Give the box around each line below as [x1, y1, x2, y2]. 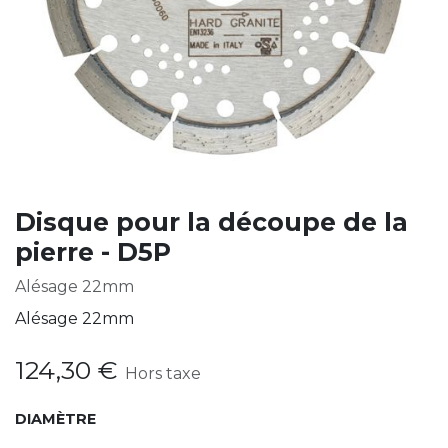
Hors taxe [125, 364, 201, 383]
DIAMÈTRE [15, 410, 96, 428]
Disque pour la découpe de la [15, 207, 408, 237]
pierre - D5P [15, 237, 171, 267]
